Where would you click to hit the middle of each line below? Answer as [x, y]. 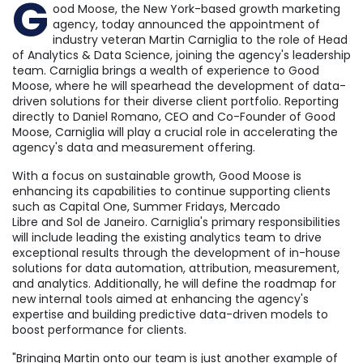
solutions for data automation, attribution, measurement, [176, 268]
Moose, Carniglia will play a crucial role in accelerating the [175, 132]
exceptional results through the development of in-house [176, 252]
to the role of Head [293, 39]
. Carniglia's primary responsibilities [243, 222]
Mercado [255, 206]
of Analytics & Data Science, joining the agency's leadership [181, 55]
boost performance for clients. [99, 329]
